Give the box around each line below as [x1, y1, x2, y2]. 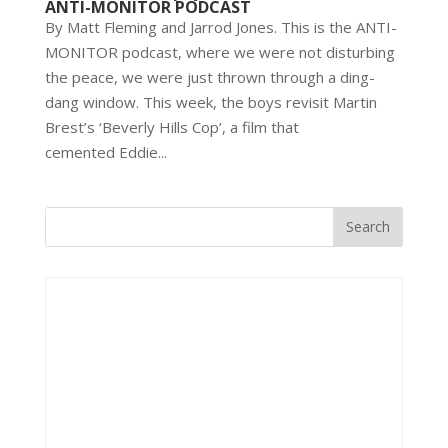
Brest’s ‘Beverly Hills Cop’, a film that [44, 116, 299, 137]
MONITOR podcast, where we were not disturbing [44, 41, 395, 62]
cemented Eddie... [44, 141, 167, 162]
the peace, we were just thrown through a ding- [44, 66, 375, 87]
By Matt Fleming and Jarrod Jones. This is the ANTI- [44, 16, 397, 37]
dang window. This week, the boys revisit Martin [44, 91, 377, 112]
